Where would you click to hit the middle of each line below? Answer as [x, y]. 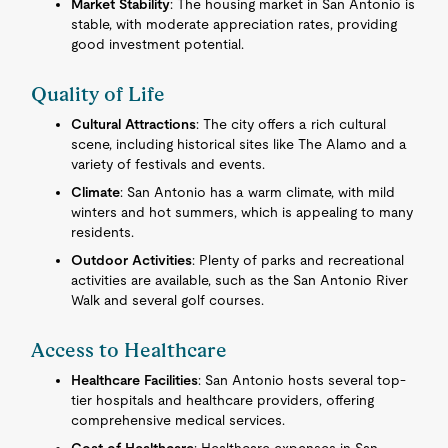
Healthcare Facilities [135, 380]
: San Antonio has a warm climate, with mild [258, 192]
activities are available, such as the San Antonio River [240, 280]
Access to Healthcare [129, 350]
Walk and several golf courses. [168, 300]
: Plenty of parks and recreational [298, 260]
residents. [103, 232]
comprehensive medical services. [178, 420]
